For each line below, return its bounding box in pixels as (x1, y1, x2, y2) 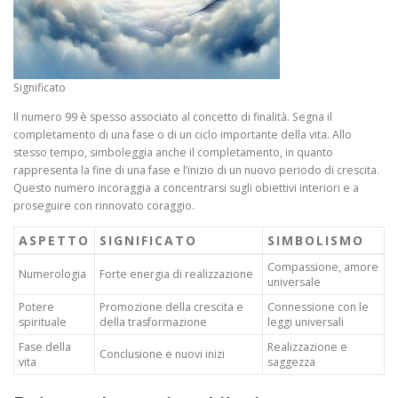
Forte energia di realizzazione (99, 266, 253, 282)
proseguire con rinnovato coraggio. (13, 197, 195, 213)
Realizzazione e (267, 338, 347, 354)
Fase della (19, 338, 71, 354)
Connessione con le (267, 298, 369, 314)
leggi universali (267, 314, 344, 330)
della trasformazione (99, 314, 207, 330)
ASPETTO (19, 231, 90, 249)
